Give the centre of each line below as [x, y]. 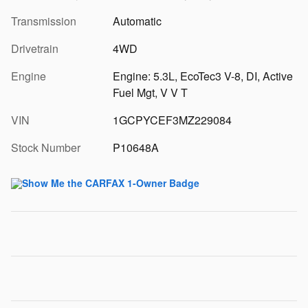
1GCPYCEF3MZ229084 [172, 120]
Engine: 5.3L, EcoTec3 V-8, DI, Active [202, 76]
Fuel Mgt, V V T [150, 93]
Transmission [44, 21]
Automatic [137, 21]
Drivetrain [35, 49]
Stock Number [46, 148]
